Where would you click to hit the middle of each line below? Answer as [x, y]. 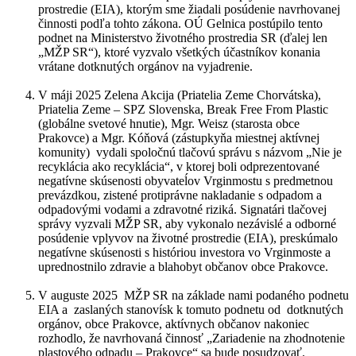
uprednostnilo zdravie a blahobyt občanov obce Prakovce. [183, 266]
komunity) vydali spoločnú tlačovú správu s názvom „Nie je [190, 152]
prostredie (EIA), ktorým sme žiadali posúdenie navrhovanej [189, 9]
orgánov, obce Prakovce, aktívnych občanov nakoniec [174, 323]
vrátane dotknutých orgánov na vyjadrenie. [145, 66]
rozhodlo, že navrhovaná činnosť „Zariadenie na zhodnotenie [192, 338]
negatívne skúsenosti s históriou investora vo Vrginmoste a [186, 252]
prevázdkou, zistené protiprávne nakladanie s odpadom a [180, 195]
